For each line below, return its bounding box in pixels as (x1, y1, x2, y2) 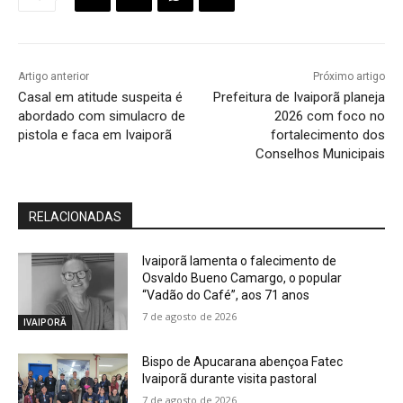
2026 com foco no (273, 108, 385, 125)
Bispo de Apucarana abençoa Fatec (142, 354, 344, 369)
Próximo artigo (312, 70, 385, 84)
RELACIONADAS (29, 210, 121, 225)
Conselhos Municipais (255, 146, 385, 163)
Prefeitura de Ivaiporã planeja (212, 89, 385, 106)
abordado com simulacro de (18, 108, 185, 125)
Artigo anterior (18, 70, 89, 84)
